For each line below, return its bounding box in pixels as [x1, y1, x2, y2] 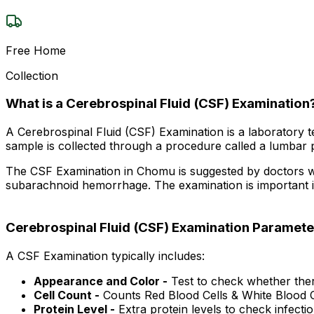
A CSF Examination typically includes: [6, 248, 205, 263]
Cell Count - [34, 287, 100, 302]
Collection [6, 68, 58, 83]
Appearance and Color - [34, 273, 168, 288]
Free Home [6, 43, 66, 57]
